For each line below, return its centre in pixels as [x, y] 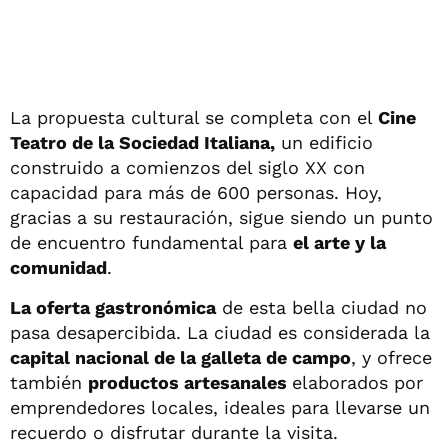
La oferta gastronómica [113, 307]
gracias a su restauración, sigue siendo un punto [221, 217]
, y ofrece [391, 357]
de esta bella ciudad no [321, 307]
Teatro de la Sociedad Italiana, [142, 142]
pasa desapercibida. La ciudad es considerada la [220, 332]
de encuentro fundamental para [151, 242]
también [49, 382]
